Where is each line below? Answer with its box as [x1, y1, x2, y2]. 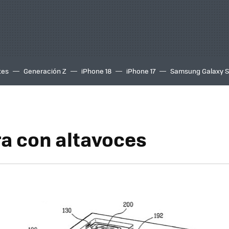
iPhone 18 [81, 66, 111, 76]
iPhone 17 [126, 66, 155, 76]
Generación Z [24, 66, 66, 76]
